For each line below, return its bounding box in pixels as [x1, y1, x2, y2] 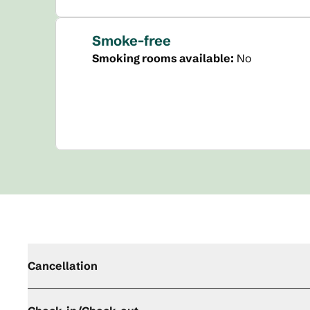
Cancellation [28, 259, 98, 273]
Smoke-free [92, 32, 171, 49]
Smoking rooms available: [92, 51, 234, 65]
